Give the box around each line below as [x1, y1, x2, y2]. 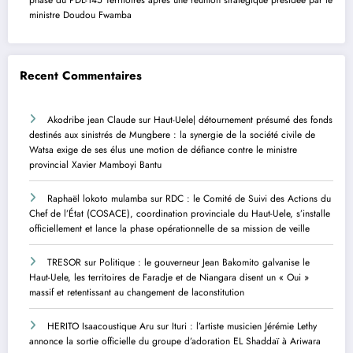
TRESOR [47, 255, 81, 269]
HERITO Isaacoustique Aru [47, 318, 154, 333]
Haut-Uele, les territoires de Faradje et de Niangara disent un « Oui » [29, 269, 309, 284]
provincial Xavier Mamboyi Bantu [29, 157, 162, 172]
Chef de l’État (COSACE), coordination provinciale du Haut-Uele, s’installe [29, 206, 330, 221]
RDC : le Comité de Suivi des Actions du [165, 191, 331, 206]
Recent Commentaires [20, 67, 142, 85]
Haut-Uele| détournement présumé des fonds [154, 112, 333, 127]
